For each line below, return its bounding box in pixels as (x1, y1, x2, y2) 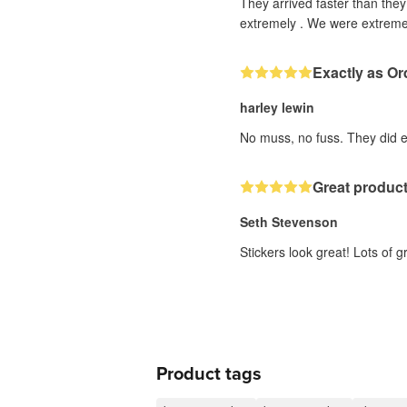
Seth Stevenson (240, 213, 338, 231)
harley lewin (240, 98, 314, 116)
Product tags (156, 363, 262, 385)
